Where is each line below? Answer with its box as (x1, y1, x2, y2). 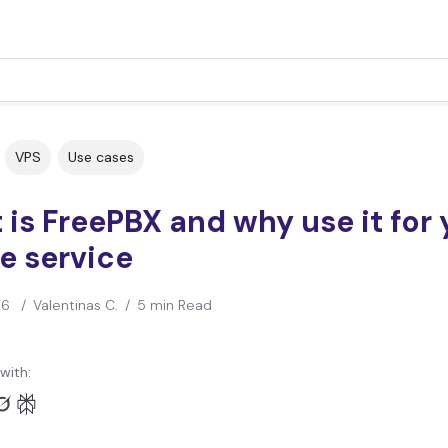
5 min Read (136, 296, 212, 314)
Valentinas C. (32, 296, 118, 314)
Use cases (68, 148, 134, 166)
